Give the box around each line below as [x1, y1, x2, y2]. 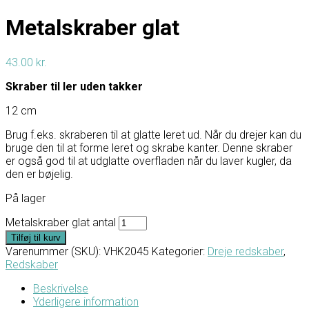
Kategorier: [152, 244, 208, 258]
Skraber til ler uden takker [6, 79, 143, 93]
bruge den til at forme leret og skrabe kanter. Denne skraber [6, 141, 292, 154]
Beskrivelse [33, 281, 88, 295]
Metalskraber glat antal [6, 215, 116, 229]
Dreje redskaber [208, 244, 283, 258]
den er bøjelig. [6, 167, 73, 181]
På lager [6, 191, 46, 205]
